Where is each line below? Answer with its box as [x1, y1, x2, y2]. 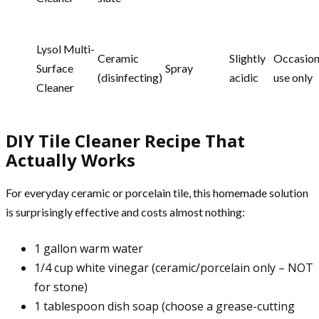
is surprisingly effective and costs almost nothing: [6, 205, 245, 219]
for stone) [34, 279, 88, 296]
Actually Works [6, 147, 135, 172]
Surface [36, 61, 73, 75]
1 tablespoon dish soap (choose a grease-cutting [34, 298, 295, 315]
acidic [229, 70, 258, 84]
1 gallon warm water [34, 241, 143, 257]
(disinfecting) [98, 70, 162, 84]
